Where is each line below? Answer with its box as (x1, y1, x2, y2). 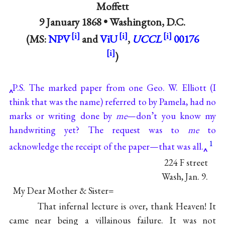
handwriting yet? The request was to (9, 123, 188, 136)
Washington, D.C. (109, 15, 186, 29)
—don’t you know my (127, 109, 216, 122)
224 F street (164, 156, 208, 169)
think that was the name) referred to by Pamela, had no (9, 95, 216, 108)
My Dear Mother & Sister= (13, 184, 114, 197)
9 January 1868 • (39, 15, 110, 29)
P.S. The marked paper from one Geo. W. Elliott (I (12, 81, 216, 94)
